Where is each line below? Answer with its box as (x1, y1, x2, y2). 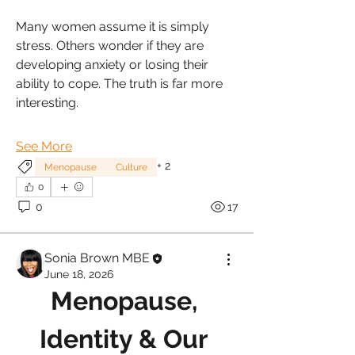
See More (16, 139, 72, 155)
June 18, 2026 (44, 268, 113, 281)
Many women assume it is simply (16, 19, 209, 35)
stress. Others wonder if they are (16, 38, 204, 54)
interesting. (16, 95, 78, 111)
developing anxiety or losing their (16, 57, 208, 73)
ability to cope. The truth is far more (16, 76, 223, 92)
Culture (116, 162, 147, 174)
